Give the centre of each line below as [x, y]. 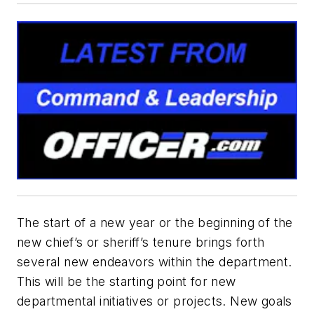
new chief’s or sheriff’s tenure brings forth [141, 242]
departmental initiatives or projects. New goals [155, 301]
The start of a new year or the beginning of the [155, 222]
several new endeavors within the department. [155, 261]
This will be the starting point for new [127, 281]
